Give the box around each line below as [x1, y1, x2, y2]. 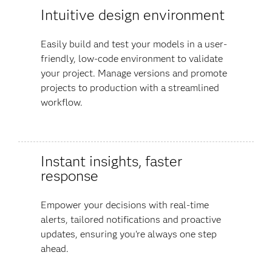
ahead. [40, 242, 69, 254]
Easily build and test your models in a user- [40, 38, 227, 50]
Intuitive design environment [40, 5, 225, 24]
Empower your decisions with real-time [40, 199, 209, 211]
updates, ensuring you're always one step [40, 228, 217, 240]
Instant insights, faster [40, 152, 182, 170]
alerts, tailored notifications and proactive [40, 213, 221, 225]
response [40, 166, 98, 185]
